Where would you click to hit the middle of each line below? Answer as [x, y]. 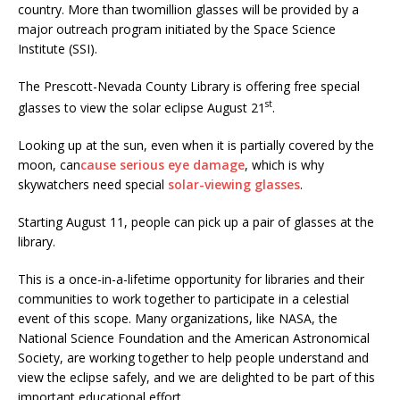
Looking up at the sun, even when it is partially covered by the [196, 146]
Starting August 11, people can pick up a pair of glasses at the [196, 222]
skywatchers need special [93, 185]
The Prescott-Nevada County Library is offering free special [189, 87]
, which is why [284, 165]
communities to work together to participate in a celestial [183, 299]
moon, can [49, 165]
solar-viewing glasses [234, 185]
